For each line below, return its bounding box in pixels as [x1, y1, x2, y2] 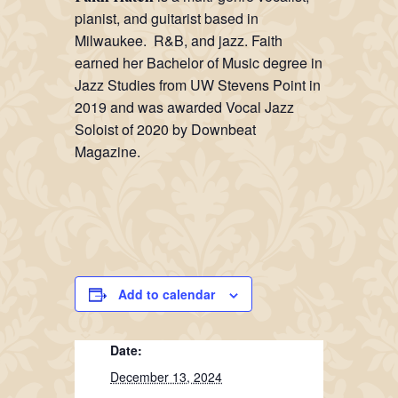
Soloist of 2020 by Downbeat [75, 118, 256, 139]
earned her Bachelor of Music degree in [75, 52, 322, 73]
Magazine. [75, 140, 140, 162]
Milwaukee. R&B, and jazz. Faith [75, 29, 283, 51]
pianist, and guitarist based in [75, 7, 259, 28]
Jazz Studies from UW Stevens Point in [75, 74, 321, 95]
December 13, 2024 [110, 367, 222, 386]
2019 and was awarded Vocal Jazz [75, 96, 294, 117]
